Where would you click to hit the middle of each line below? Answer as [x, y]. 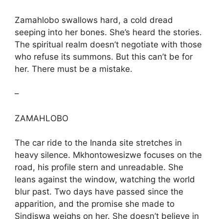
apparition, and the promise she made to [95, 204]
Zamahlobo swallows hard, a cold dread [94, 20]
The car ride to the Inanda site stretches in [98, 143]
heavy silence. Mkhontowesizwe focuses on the [108, 155]
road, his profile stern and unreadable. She [99, 167]
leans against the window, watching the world [105, 179]
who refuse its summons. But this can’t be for [104, 56]
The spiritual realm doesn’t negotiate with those [108, 44]
